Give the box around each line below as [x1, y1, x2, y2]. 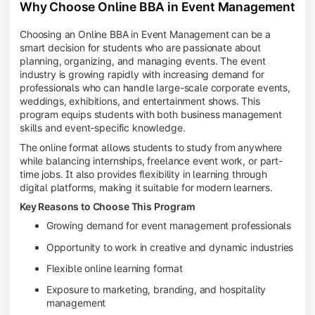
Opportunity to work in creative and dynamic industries [46, 240, 294, 253]
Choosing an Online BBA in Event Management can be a [20, 28, 271, 41]
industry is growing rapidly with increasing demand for [20, 68, 264, 81]
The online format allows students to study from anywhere [20, 141, 283, 153]
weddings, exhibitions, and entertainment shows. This [20, 95, 260, 108]
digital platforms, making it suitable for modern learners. [20, 181, 273, 193]
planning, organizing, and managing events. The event [20, 55, 266, 67]
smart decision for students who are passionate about [20, 41, 261, 54]
